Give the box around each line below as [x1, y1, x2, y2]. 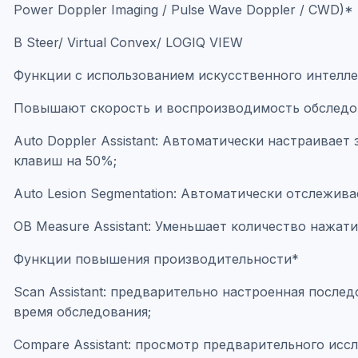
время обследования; [14, 304, 151, 320]
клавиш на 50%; [14, 153, 117, 169]
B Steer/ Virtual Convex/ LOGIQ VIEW [14, 34, 243, 50]
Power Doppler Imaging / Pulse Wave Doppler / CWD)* [14, 2, 353, 18]
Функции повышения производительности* [14, 251, 299, 267]
